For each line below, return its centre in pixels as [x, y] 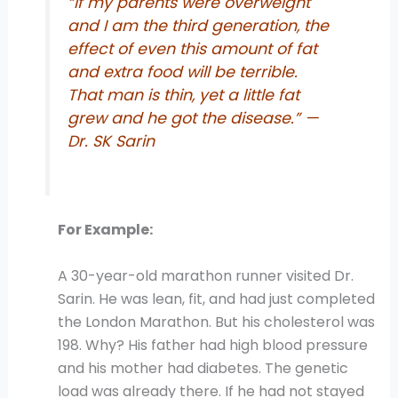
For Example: [105, 230]
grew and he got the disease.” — [194, 118]
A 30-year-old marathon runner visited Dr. [205, 275]
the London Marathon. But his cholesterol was [216, 322]
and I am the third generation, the [199, 25]
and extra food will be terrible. [183, 72]
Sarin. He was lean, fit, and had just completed [216, 298]
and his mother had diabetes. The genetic [203, 368]
